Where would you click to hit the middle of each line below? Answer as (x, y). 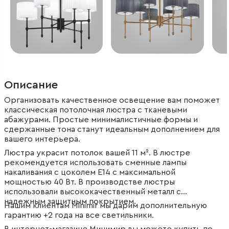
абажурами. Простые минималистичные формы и (101, 120)
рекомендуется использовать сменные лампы (95, 163)
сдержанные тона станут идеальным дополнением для (112, 130)
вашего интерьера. (42, 139)
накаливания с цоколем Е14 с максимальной (90, 173)
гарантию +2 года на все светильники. (79, 215)
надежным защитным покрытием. (70, 202)
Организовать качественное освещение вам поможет (112, 100)
